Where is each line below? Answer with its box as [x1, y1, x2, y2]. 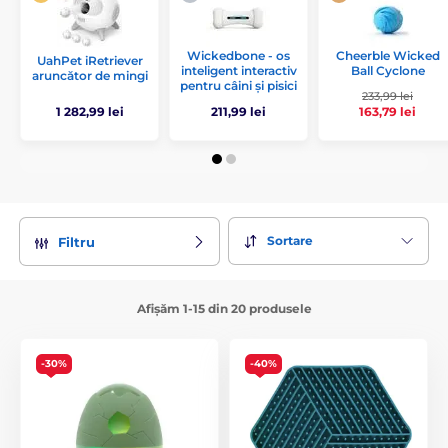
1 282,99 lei [55, 103, 124, 119]
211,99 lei [211, 103, 266, 119]
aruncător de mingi [31, 68, 148, 84]
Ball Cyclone [350, 63, 425, 78]
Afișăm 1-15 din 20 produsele [136, 300, 312, 316]
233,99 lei [362, 89, 413, 103]
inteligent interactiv [180, 63, 297, 79]
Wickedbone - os [187, 48, 290, 64]
